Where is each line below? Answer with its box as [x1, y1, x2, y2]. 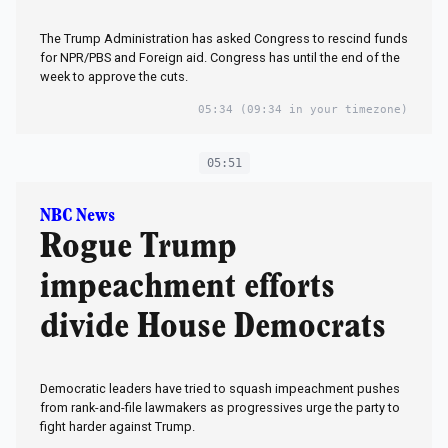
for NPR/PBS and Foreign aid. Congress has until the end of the [40, 50, 400, 66]
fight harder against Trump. [40, 419, 195, 435]
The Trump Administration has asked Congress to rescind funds [40, 31, 408, 47]
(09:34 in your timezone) [233, 103, 408, 117]
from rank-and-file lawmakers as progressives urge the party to [40, 400, 400, 416]
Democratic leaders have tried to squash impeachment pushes [40, 381, 400, 397]
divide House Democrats [40, 311, 386, 344]
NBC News [40, 208, 115, 225]
